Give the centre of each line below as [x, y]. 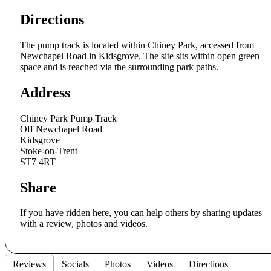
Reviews [29, 264]
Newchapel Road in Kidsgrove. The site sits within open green [140, 56]
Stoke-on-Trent [49, 151]
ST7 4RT [38, 162]
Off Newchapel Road [61, 129]
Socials [75, 264]
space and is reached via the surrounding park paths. [119, 67]
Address [45, 92]
